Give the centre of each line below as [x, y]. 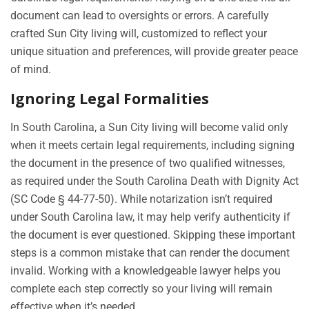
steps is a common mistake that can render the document [150, 253]
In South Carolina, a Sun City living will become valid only [149, 128]
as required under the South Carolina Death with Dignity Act [154, 181]
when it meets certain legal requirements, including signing [152, 146]
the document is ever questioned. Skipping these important [153, 235]
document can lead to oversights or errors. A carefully [140, 16]
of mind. [31, 70]
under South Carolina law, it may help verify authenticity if [150, 217]
